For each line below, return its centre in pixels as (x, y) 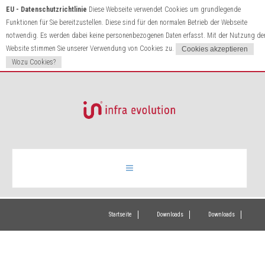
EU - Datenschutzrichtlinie (47, 9)
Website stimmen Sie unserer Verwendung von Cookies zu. (91, 49)
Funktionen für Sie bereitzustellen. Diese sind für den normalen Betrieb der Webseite (127, 22)
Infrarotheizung (57, 211)
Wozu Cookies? (34, 62)
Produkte (44, 238)
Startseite (120, 214)
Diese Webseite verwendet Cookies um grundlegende (165, 9)
